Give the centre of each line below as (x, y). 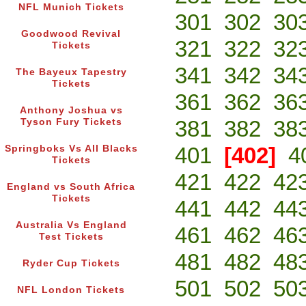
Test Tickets (71, 237)
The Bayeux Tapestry (71, 72)
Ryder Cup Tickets (71, 264)
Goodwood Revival (71, 34)
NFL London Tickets (71, 290)
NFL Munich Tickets (71, 8)
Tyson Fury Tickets (71, 122)
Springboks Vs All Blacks (71, 149)
